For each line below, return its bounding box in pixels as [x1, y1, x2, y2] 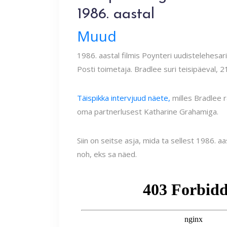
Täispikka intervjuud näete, [77, 93, 170, 103]
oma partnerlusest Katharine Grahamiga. [77, 106, 218, 117]
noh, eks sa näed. [77, 149, 137, 159]
